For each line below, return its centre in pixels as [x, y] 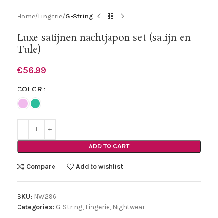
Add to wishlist [100, 167]
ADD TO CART [109, 146]
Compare [41, 167]
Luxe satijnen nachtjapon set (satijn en [104, 38]
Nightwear [129, 207]
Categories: [36, 207]
